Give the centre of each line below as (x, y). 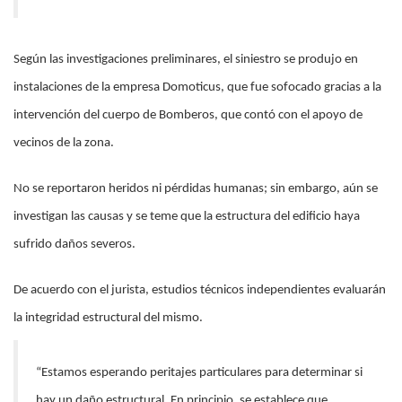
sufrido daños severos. (74, 244)
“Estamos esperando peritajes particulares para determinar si (199, 372)
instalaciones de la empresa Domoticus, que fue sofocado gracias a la (197, 87)
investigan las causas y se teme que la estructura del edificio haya (187, 216)
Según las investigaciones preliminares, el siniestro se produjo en (186, 59)
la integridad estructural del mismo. (108, 318)
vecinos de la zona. (64, 143)
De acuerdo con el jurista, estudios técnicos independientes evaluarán (200, 290)
